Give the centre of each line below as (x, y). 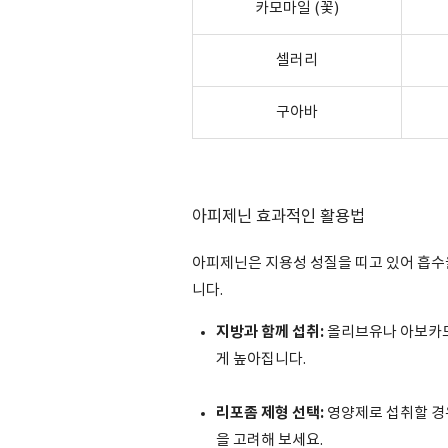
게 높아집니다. (261, 359)
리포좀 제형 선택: (270, 413)
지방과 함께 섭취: (270, 332)
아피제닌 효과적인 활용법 (280, 217)
